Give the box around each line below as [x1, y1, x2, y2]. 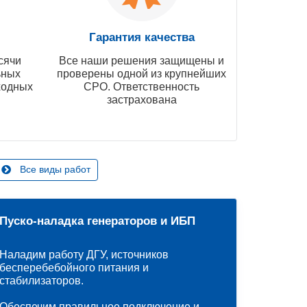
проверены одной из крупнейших [57, 68, 226, 80]
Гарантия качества [88, 31, 195, 45]
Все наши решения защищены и [59, 55, 224, 67]
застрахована [106, 94, 177, 106]
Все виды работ [20, 164, 90, 175]
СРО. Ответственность [84, 81, 199, 93]
